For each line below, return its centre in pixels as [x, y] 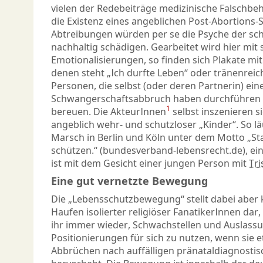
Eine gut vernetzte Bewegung [129, 181]
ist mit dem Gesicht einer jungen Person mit [150, 163]
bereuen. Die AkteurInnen [109, 112]
